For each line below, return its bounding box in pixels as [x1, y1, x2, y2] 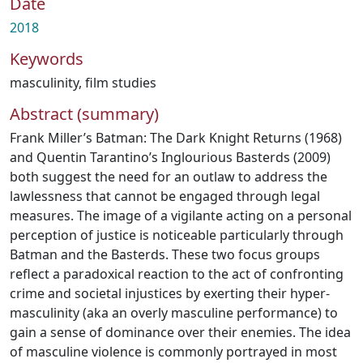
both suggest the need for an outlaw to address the [10, 168, 327, 186]
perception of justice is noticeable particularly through [10, 226, 344, 244]
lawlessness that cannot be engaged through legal [10, 187, 320, 205]
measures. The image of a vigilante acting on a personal [10, 207, 352, 224]
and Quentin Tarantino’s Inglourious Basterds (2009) [10, 148, 331, 166]
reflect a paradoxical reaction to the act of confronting [10, 265, 344, 283]
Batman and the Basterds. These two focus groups [10, 246, 320, 263]
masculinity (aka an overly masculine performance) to [10, 304, 338, 322]
